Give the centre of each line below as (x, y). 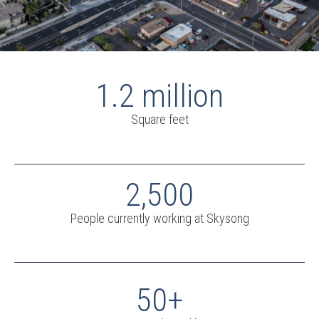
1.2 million (159, 96)
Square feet (159, 120)
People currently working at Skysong (159, 218)
